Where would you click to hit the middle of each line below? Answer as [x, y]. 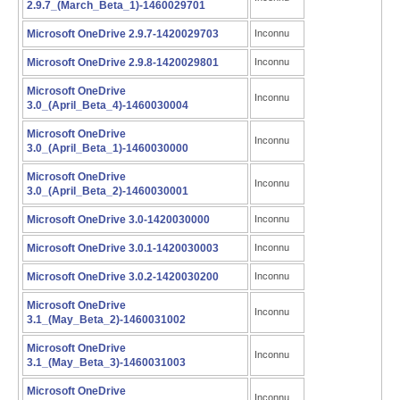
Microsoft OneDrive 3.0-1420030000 [118, 220]
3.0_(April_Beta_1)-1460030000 [108, 148]
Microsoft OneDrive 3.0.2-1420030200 [123, 277]
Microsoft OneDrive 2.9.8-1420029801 [123, 62]
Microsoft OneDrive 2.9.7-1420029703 [123, 34]
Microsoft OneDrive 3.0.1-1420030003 [123, 248]
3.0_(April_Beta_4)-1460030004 [108, 105]
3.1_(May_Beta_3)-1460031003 [106, 362]
